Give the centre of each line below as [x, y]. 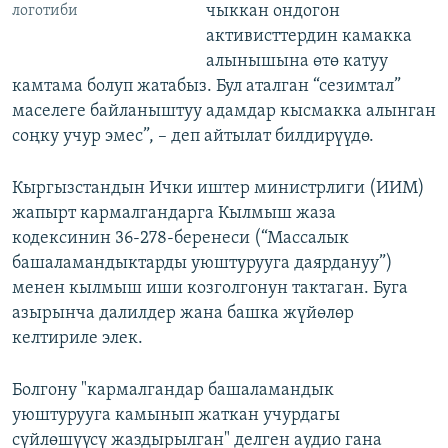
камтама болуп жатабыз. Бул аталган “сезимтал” [206, 86]
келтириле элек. [77, 338]
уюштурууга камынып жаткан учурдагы [176, 415]
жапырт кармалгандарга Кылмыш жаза [174, 213]
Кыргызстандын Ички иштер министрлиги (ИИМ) [218, 188]
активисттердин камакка [308, 36]
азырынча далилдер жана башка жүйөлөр [183, 313]
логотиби [45, 11]
